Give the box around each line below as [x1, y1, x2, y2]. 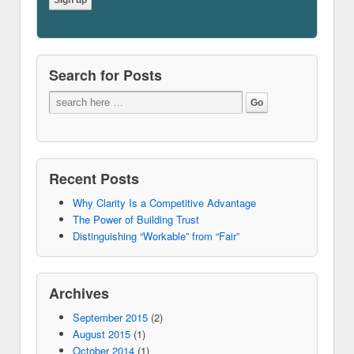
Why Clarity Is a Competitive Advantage [72, 195, 256, 211]
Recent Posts [49, 168, 139, 190]
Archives [49, 283, 109, 304]
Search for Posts [49, 65, 162, 86]
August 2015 [72, 326, 130, 342]
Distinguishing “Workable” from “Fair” [72, 228, 239, 244]
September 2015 [72, 310, 148, 326]
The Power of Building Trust [72, 212, 199, 228]
